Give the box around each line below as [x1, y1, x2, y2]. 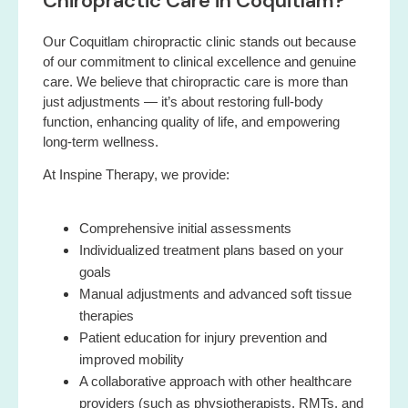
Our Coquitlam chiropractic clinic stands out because [43, 33, 356, 49]
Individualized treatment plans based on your [79, 241, 343, 258]
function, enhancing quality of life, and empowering [43, 113, 340, 129]
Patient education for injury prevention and [79, 329, 327, 345]
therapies [79, 307, 134, 323]
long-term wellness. [43, 133, 158, 149]
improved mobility [79, 351, 184, 367]
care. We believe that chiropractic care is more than [43, 73, 348, 89]
